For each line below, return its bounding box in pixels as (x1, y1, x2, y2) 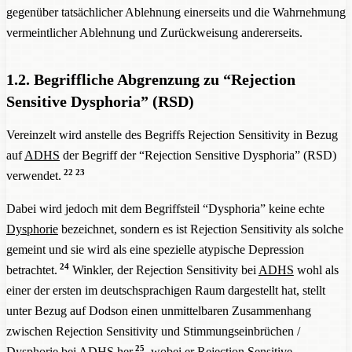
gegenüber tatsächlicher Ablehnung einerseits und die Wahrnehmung (6, 5, 346, 19)
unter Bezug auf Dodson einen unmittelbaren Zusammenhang (6, 303, 311, 317)
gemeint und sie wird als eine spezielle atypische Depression (6, 242, 304, 256)
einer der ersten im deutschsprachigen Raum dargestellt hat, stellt (6, 283, 325, 297)
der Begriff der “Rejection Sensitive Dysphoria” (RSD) (60, 148, 336, 162)
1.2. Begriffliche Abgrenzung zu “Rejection (6, 70, 295, 88)
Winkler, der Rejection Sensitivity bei (68, 262, 258, 277)
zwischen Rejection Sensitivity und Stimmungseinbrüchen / (6, 324, 300, 338)
